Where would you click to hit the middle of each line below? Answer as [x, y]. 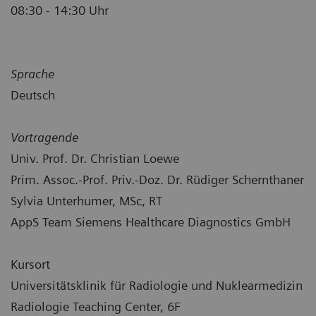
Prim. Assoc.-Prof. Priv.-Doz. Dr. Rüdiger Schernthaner [157, 179]
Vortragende [44, 137]
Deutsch [33, 95]
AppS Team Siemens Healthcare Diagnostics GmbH [151, 221]
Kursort [30, 264]
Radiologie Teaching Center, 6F [96, 306]
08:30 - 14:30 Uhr [60, 10]
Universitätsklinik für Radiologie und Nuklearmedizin [157, 285]
